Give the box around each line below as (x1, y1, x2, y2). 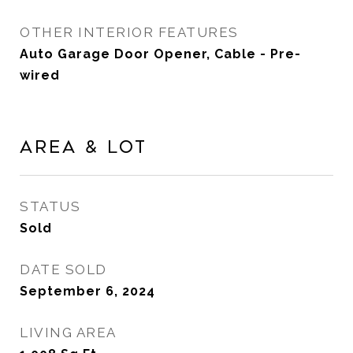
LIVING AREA (20, 325, 117, 340)
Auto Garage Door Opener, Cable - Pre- (20, 46, 301, 61)
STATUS (20, 199, 80, 214)
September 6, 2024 (20, 284, 155, 299)
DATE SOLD (20, 262, 107, 277)
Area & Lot (20, 138, 147, 157)
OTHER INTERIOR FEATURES (20, 24, 239, 40)
